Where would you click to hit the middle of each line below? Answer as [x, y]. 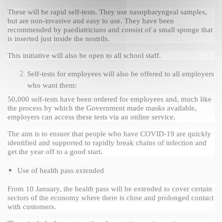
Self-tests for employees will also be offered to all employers [121, 74]
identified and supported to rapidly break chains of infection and [107, 143]
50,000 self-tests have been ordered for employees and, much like [110, 99]
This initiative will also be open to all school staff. [84, 56]
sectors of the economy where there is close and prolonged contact [111, 198]
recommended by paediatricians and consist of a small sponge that [110, 30]
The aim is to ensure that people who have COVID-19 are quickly [109, 134]
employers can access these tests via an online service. [91, 117]
